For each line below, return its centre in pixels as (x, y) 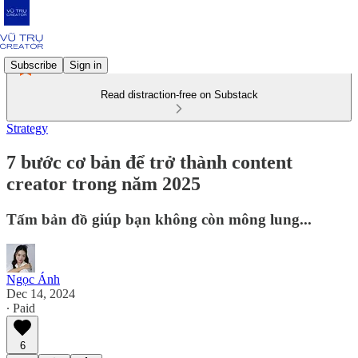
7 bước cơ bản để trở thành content (149, 162)
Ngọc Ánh (33, 279)
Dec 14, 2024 (41, 293)
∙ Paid (21, 308)
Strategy (27, 128)
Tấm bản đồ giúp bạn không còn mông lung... (159, 219)
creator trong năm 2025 (103, 183)
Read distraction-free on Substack (179, 95)
